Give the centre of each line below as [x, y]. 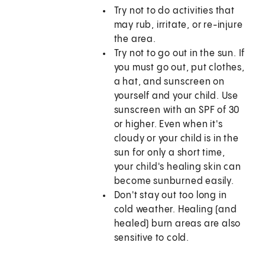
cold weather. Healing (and [175, 210]
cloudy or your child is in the [176, 139]
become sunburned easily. [174, 182]
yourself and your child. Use [176, 96]
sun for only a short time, [169, 153]
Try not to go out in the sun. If [180, 54]
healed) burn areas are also [177, 224]
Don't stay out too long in [170, 196]
